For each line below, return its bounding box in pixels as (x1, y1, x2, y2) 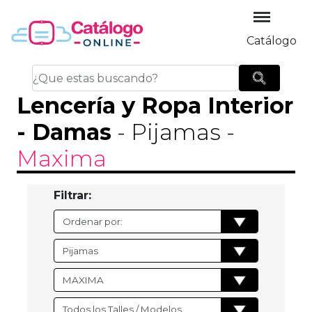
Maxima (17, 145, 107, 173)
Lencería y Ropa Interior (17, 92, 293, 120)
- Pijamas (111, 118, 221, 146)
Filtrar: (54, 189, 91, 203)
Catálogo (246, 34, 297, 47)
